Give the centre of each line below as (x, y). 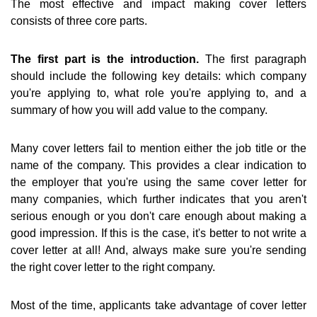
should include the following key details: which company (158, 76)
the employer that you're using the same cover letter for (158, 183)
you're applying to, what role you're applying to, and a (158, 93)
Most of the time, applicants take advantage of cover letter (158, 306)
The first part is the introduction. (105, 59)
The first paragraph (252, 59)
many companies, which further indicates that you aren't (158, 200)
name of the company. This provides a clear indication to (158, 166)
